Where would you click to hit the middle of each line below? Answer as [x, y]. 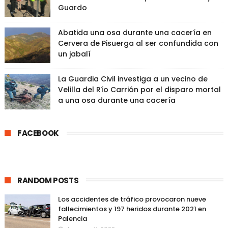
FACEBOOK [38, 133]
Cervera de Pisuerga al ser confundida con [138, 43]
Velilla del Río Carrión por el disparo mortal [139, 90]
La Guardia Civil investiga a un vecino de [133, 79]
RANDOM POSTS [48, 180]
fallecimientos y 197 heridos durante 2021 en [132, 209]
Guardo [72, 8]
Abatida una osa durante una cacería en [135, 33]
